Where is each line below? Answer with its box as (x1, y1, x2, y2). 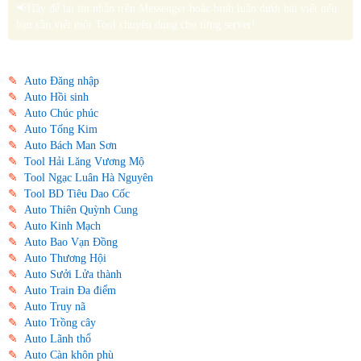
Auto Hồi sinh (24, 89, 89, 103)
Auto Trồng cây (24, 315, 96, 329)
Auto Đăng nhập (24, 73, 99, 87)
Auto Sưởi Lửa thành (24, 267, 122, 280)
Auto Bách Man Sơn (24, 138, 117, 151)
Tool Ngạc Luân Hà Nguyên (24, 170, 153, 184)
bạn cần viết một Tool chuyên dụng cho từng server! (16, 17, 255, 31)
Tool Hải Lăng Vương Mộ (24, 154, 144, 168)
